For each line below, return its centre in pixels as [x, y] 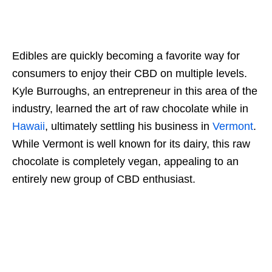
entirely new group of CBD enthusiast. [104, 179]
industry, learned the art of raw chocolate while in [130, 109]
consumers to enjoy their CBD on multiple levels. [130, 74]
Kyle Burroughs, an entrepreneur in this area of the [135, 91]
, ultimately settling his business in [129, 127]
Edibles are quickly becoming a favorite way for [126, 56]
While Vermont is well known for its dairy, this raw [131, 144]
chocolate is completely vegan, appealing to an [125, 162]
